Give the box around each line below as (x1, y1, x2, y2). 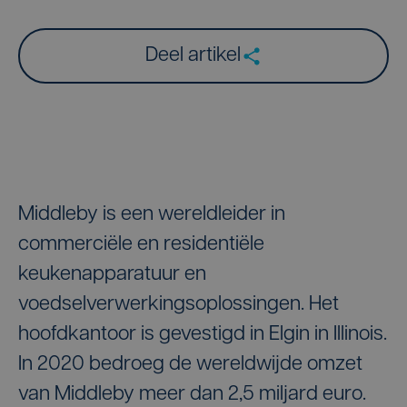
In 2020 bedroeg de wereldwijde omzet (18, 354, 362, 375)
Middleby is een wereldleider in (18, 204, 285, 225)
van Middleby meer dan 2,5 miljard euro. (18, 384, 366, 405)
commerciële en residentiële (18, 234, 264, 255)
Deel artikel (144, 45, 241, 66)
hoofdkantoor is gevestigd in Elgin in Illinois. (18, 324, 387, 345)
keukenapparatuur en (18, 264, 206, 285)
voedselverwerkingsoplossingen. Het (18, 294, 339, 315)
